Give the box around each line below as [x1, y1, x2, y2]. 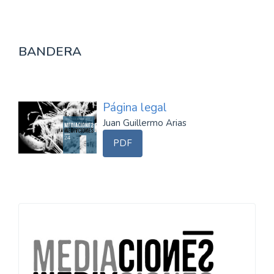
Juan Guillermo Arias [103, 117, 187, 129]
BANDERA [18, 43, 81, 60]
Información [28, 207, 128, 234]
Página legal [103, 100, 167, 116]
